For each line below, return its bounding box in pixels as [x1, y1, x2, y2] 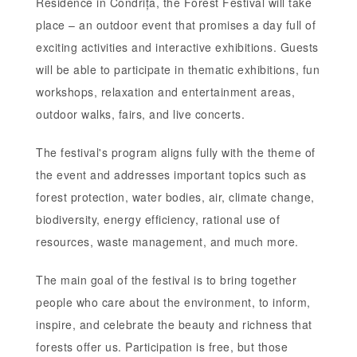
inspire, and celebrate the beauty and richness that [36, 316, 312, 332]
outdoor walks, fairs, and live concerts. [36, 105, 245, 122]
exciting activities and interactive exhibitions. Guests [36, 38, 319, 55]
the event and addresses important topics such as [36, 166, 306, 182]
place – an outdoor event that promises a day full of [36, 16, 316, 33]
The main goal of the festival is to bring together [36, 271, 296, 288]
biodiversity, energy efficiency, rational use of [36, 210, 280, 227]
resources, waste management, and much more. [36, 233, 299, 249]
